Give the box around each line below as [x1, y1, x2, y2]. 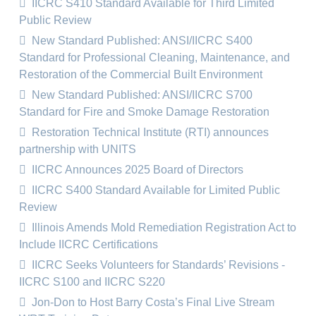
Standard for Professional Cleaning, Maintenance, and [19, 51, 290, 63]
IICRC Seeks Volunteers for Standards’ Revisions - [29, 259, 285, 271]
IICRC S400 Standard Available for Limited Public [29, 184, 280, 196]
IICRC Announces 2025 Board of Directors [29, 164, 243, 176]
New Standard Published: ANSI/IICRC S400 [29, 35, 253, 47]
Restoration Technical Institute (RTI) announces [29, 126, 269, 138]
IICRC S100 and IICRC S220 [19, 276, 165, 288]
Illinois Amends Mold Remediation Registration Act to [29, 221, 296, 233]
